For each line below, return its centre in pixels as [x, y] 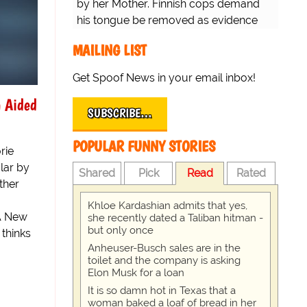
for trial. [96, 37]
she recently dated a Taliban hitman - [175, 218]
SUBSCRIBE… [120, 113]
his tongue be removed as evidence [167, 21]
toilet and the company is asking [164, 261]
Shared [97, 173]
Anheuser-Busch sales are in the [164, 248]
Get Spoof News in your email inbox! [164, 78]
